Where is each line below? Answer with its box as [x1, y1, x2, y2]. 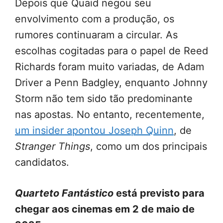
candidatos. [15, 156, 69, 169]
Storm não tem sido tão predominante [15, 93, 193, 105]
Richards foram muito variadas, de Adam [15, 61, 204, 73]
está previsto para [116, 187, 205, 200]
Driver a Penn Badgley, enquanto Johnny [15, 77, 208, 89]
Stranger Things [15, 140, 90, 153]
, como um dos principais [90, 140, 207, 153]
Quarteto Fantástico [15, 187, 116, 200]
